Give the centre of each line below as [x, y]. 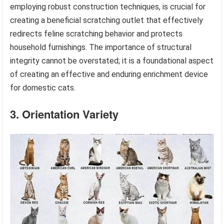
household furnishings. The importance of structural [101, 47]
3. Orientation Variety [64, 114]
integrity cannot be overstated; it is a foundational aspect [112, 60]
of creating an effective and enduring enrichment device [109, 74]
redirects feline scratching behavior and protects [96, 33]
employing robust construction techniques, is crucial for [108, 6]
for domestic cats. [43, 87]
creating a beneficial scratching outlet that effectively [107, 20]
